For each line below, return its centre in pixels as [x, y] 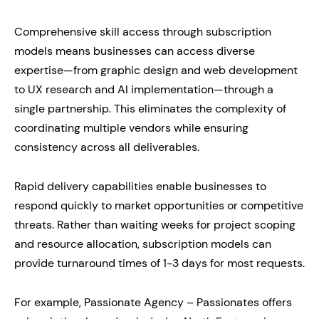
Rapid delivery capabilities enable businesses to [140, 186]
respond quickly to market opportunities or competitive [159, 205]
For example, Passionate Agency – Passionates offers [153, 302]
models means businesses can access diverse [135, 51]
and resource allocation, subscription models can [143, 244]
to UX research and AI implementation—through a [144, 89]
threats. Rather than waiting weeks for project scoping [155, 224]
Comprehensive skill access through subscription [143, 31]
